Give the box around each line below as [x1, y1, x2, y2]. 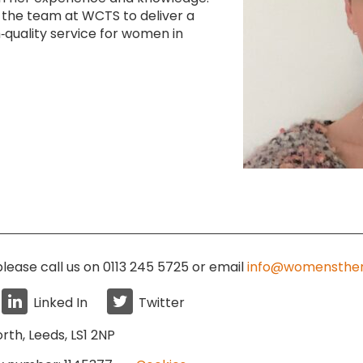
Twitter [139, 293, 185, 312]
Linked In [33, 293, 88, 312]
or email [192, 258, 247, 276]
